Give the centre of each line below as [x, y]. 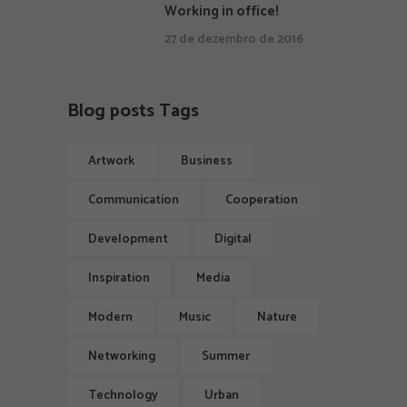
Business [207, 162]
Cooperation [262, 201]
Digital [233, 240]
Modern [110, 318]
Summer [226, 357]
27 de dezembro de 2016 [234, 40]
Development [128, 240]
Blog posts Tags [133, 112]
